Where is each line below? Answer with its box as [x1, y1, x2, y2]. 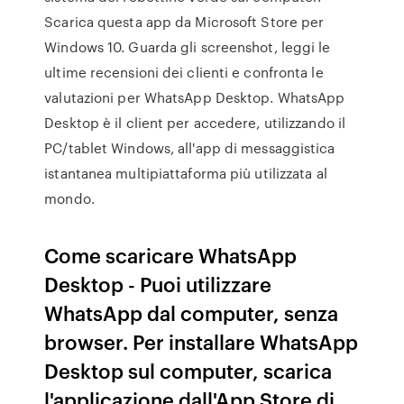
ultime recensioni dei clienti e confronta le [44, 62, 324, 82]
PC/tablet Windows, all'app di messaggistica [44, 138, 335, 158]
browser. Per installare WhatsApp [44, 327, 359, 355]
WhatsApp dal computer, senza [44, 298, 339, 326]
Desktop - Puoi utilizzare [44, 270, 272, 298]
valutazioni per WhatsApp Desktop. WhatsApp [44, 87, 345, 107]
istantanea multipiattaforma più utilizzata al [44, 163, 327, 183]
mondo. [44, 188, 95, 208]
